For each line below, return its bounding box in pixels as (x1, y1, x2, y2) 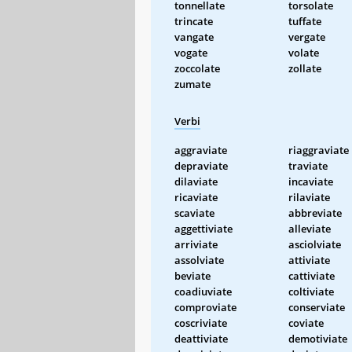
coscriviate (174, 315, 227, 330)
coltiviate (288, 284, 334, 299)
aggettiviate (174, 221, 233, 236)
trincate (174, 13, 213, 28)
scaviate (174, 205, 214, 220)
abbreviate (288, 205, 342, 220)
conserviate (288, 299, 345, 314)
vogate (174, 45, 207, 60)
